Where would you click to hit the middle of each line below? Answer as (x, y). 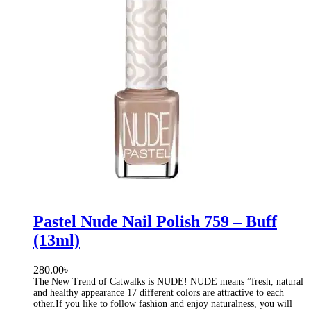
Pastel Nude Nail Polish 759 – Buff (155, 222)
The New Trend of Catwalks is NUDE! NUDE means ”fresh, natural (168, 282)
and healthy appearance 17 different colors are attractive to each (159, 293)
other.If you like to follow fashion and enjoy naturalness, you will (163, 304)
